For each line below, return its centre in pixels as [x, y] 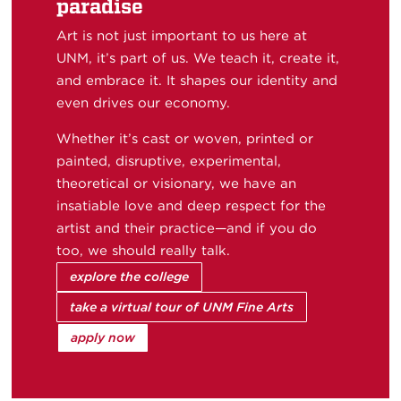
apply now [103, 337]
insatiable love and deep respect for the [192, 206]
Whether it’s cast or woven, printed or [185, 139]
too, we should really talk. [144, 251]
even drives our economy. [144, 103]
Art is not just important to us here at [182, 36]
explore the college [130, 277]
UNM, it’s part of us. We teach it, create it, [198, 58]
